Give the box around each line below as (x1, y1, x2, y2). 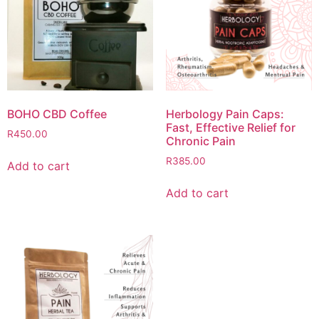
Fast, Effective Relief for (165, 120, 296, 135)
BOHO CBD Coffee (7, 106, 107, 121)
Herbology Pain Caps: (165, 106, 284, 121)
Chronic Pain (165, 133, 236, 148)
